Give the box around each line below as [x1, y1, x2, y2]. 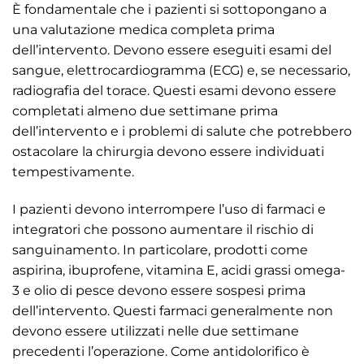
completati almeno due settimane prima [12, 102, 278, 119]
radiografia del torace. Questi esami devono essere [12, 82, 336, 98]
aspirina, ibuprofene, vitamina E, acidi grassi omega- [12, 262, 345, 278]
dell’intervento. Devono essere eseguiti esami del [12, 41, 331, 58]
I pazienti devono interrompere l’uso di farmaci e [12, 201, 326, 217]
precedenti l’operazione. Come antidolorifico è [12, 343, 310, 359]
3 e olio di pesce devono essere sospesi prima [12, 282, 305, 298]
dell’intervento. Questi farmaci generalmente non [12, 302, 333, 318]
